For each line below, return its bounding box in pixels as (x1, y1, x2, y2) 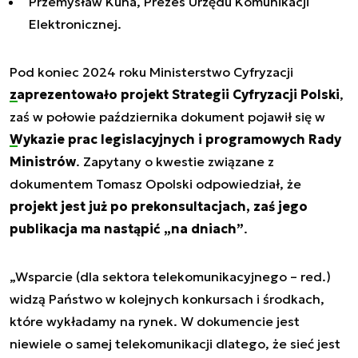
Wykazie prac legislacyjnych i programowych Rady (10, 131, 341, 148)
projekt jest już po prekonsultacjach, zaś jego (10, 198, 308, 215)
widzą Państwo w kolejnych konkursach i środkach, (10, 291, 324, 308)
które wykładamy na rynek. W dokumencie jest (10, 313, 300, 330)
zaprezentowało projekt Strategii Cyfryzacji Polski (10, 86, 340, 103)
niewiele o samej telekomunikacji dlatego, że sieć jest (10, 336, 340, 352)
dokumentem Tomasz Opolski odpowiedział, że (10, 176, 301, 193)
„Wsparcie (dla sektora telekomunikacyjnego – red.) (10, 268, 331, 285)
